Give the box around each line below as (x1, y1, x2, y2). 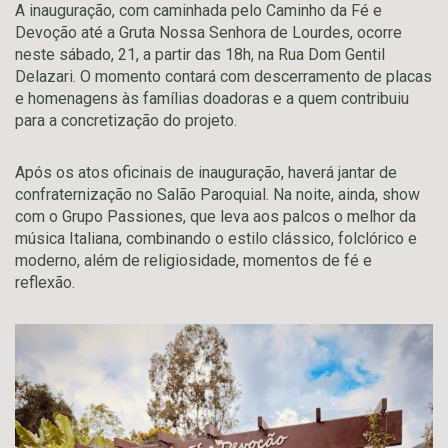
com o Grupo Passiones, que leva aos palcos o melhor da (15, 207, 416, 226)
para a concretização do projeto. (15, 111, 237, 130)
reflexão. (15, 273, 75, 292)
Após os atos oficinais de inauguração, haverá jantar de (15, 163, 397, 182)
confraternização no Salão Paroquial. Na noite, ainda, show (15, 185, 420, 204)
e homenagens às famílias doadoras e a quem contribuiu (15, 89, 409, 108)
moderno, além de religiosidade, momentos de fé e (15, 251, 372, 270)
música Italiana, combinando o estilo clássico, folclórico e (15, 229, 417, 248)
